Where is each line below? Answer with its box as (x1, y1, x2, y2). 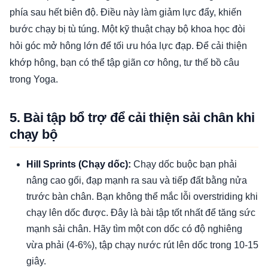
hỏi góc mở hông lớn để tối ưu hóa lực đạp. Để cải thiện (10, 41, 247, 51)
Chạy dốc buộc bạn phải (131, 159, 237, 170)
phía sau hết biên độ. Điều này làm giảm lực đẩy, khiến (10, 7, 242, 18)
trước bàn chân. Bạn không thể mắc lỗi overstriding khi (26, 191, 258, 202)
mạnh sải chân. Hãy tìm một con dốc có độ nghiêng (26, 224, 242, 234)
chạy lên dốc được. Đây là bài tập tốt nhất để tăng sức (26, 208, 255, 218)
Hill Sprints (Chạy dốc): (26, 159, 131, 170)
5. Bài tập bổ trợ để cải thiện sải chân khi (10, 110, 255, 126)
